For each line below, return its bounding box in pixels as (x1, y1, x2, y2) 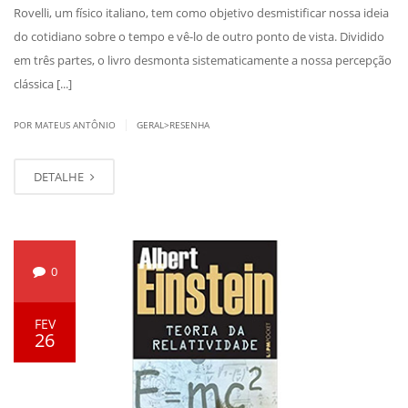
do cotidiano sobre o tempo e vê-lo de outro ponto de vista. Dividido (14, 28, 384, 46)
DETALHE (34, 168, 87, 186)
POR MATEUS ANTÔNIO (14, 118, 118, 132)
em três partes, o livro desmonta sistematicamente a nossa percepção (14, 52, 392, 69)
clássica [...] (14, 76, 72, 93)
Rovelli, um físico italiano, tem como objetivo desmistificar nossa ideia (14, 5, 389, 22)
